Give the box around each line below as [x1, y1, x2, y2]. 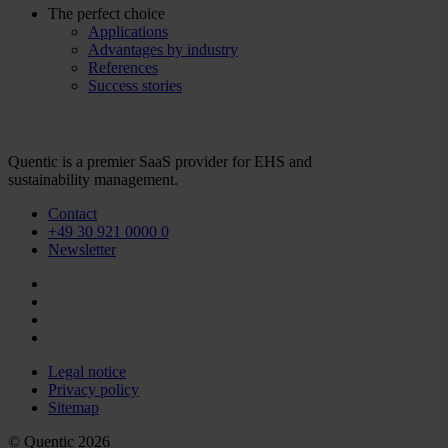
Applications [88, 23, 168, 40]
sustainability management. [8, 171, 178, 188]
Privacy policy [48, 381, 139, 398]
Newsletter [48, 241, 116, 258]
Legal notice [48, 363, 126, 380]
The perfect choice [48, 5, 165, 22]
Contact [48, 205, 97, 222]
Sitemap [48, 399, 99, 416]
